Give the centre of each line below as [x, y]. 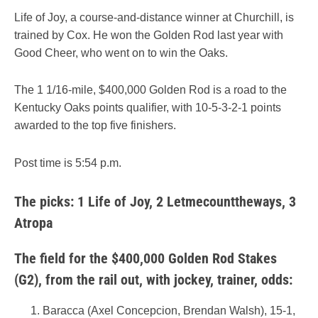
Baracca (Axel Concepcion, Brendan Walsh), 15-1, [169, 310]
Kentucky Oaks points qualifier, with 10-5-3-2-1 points [148, 108]
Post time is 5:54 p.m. [68, 163]
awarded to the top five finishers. [95, 126]
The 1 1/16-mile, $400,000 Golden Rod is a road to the [150, 90]
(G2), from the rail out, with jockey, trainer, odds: [153, 279]
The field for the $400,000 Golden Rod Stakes [146, 258]
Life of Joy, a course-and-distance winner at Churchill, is [154, 18]
